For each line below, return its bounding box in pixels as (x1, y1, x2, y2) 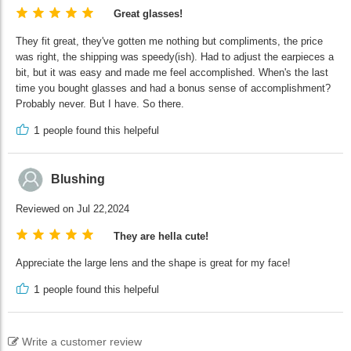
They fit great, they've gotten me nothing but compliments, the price (16, 34, 323, 47)
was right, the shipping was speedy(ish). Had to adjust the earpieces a (16, 50, 334, 63)
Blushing (51, 172, 105, 186)
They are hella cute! (114, 230, 208, 242)
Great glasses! (114, 8, 183, 20)
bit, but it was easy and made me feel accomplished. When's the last (16, 66, 328, 78)
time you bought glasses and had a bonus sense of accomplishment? (16, 81, 331, 94)
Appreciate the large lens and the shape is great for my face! (16, 257, 291, 270)
